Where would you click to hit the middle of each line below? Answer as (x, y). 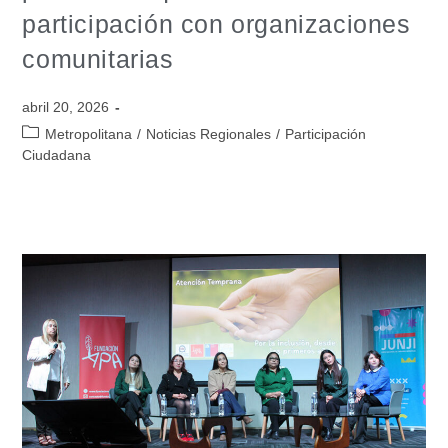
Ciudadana (57, 155)
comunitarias (98, 59)
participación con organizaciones (216, 24)
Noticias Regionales (209, 134)
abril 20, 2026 (66, 107)
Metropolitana (89, 134)
